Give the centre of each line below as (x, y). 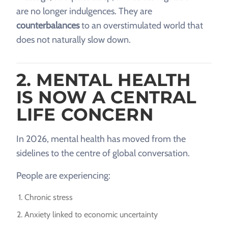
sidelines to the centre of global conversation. (103, 153)
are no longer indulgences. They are (84, 11)
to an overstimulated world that (141, 25)
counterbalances (48, 25)
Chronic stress (49, 197)
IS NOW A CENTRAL (107, 97)
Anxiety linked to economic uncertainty (91, 215)
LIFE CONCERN (85, 114)
